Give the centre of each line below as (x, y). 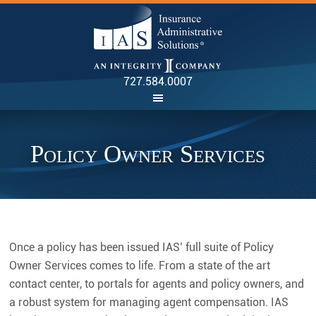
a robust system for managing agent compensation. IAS (149, 302)
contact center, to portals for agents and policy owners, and (157, 284)
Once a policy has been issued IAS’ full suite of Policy (142, 247)
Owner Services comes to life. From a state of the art (140, 266)
